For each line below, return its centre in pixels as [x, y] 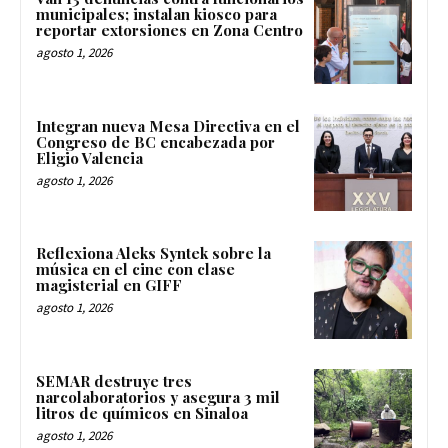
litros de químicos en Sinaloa [142, 413]
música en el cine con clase [135, 269]
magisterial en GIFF [109, 285]
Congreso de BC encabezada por [155, 141]
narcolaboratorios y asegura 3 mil [158, 397]
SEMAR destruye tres [114, 381]
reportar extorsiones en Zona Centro [169, 29]
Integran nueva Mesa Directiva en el [168, 125]
